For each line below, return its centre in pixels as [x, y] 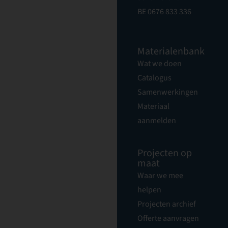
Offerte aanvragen [168, 218]
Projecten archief [166, 204]
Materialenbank [171, 51]
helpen [149, 190]
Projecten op [164, 153]
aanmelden [156, 121]
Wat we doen [159, 64]
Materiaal [153, 106]
